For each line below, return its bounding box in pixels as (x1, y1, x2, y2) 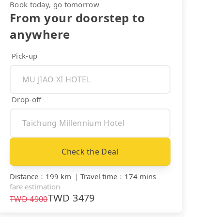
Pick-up (12, 50, 38, 61)
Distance (10, 171, 38, 181)
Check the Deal (62, 146, 119, 157)
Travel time (80, 171, 117, 181)
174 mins (124, 171, 156, 181)
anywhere (10, 26, 70, 42)
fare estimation (10, 181, 60, 191)
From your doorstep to (10, 9, 145, 26)
